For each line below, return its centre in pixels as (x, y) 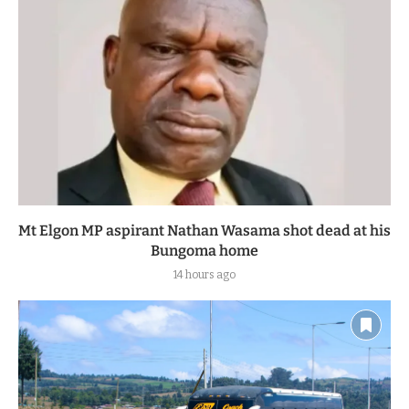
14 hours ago (204, 274)
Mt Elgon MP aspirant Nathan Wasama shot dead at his (204, 230)
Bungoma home (204, 250)
